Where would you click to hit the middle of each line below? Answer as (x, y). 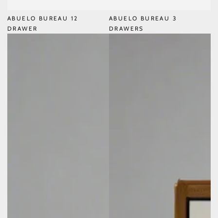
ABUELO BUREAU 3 (143, 18)
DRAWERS (127, 28)
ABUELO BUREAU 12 (43, 18)
